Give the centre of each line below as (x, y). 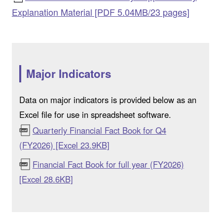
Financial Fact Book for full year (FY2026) (108, 165)
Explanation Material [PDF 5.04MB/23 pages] (100, 12)
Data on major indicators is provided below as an (108, 100)
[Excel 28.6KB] (46, 179)
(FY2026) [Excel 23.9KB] (64, 145)
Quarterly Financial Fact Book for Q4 (99, 130)
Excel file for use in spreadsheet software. (95, 115)
